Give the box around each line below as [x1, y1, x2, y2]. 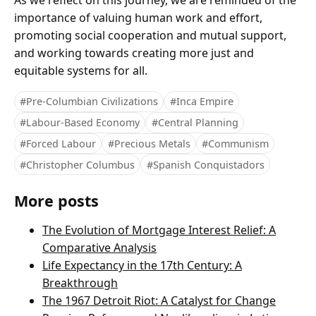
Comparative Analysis [42, 240, 157, 256]
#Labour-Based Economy [20, 116, 140, 130]
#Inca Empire [169, 95, 233, 109]
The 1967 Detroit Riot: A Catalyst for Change [42, 293, 276, 309]
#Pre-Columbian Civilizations [20, 95, 159, 109]
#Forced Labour [20, 136, 97, 150]
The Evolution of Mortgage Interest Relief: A [42, 222, 276, 238]
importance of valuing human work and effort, [14, 10, 262, 26]
